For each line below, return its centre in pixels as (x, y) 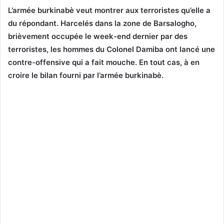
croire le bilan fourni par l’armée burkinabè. (86, 75)
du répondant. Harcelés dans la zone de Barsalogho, (102, 23)
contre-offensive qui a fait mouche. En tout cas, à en (104, 62)
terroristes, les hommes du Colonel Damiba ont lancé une (111, 49)
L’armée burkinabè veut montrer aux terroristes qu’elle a (109, 10)
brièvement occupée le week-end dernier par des (98, 36)
